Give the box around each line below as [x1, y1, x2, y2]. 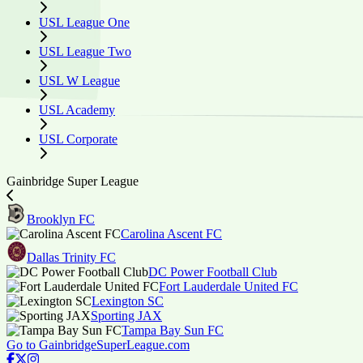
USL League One [39, 15, 130, 29]
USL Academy [39, 103, 115, 117]
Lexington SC [92, 294, 164, 308]
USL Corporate [39, 132, 117, 146]
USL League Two [39, 45, 131, 58]
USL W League [39, 74, 120, 88]
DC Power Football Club [148, 265, 277, 279]
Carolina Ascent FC [121, 227, 222, 241]
